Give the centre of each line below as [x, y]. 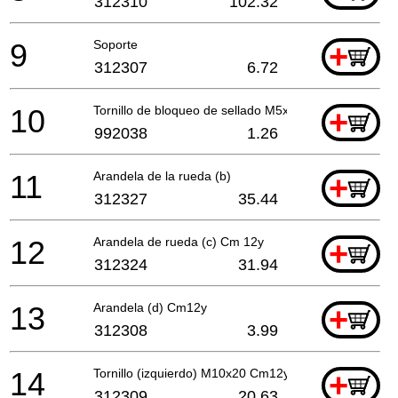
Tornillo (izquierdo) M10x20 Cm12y [191, 373]
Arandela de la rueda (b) [162, 175]
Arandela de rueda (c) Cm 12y [179, 241]
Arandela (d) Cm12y [150, 307]
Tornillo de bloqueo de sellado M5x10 [198, 110]
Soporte [115, 44]
